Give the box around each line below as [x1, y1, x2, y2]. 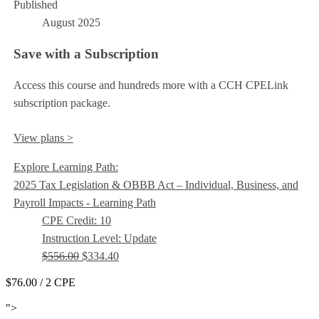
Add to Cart [6, 288, 59, 301]
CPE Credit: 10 [41, 214, 111, 226]
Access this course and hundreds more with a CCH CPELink [13, 78, 288, 91]
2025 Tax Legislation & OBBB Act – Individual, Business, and [13, 178, 298, 191]
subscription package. [13, 96, 110, 109]
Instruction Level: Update [41, 231, 157, 244]
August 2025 [41, 16, 100, 29]
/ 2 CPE [40, 276, 75, 288]
